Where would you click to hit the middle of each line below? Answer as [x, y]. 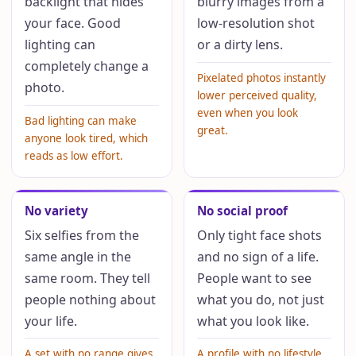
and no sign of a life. [257, 256]
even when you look [247, 112]
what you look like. [253, 321]
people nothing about [91, 299]
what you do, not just [260, 299]
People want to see [254, 278]
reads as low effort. [74, 155]
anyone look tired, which [87, 138]
